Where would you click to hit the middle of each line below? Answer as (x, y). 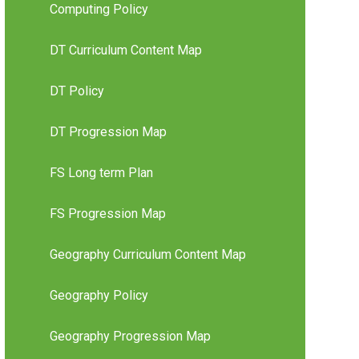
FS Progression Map (107, 214)
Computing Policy (99, 10)
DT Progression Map (108, 132)
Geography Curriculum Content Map (147, 255)
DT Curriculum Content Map (125, 50)
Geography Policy (99, 296)
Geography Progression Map (130, 337)
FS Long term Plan (101, 173)
